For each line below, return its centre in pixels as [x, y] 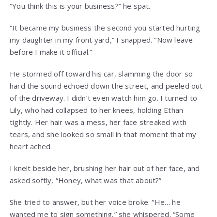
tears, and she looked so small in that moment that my [103, 134]
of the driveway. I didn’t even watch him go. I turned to [104, 98]
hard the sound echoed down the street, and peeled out [106, 85]
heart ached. [31, 146]
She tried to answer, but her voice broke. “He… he [95, 202]
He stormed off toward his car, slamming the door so [101, 73]
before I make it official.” [51, 52]
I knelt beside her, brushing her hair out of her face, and [105, 168]
